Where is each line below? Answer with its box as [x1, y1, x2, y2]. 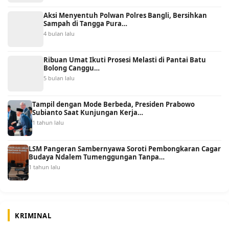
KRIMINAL [15, 211, 51, 220]
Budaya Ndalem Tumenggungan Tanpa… [28, 152, 165, 162]
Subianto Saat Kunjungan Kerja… [32, 107, 144, 117]
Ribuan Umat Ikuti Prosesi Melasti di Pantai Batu [43, 55, 206, 64]
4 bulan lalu [43, 29, 75, 37]
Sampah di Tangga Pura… [43, 18, 127, 28]
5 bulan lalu [43, 74, 75, 82]
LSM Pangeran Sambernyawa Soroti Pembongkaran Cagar [28, 144, 221, 153]
